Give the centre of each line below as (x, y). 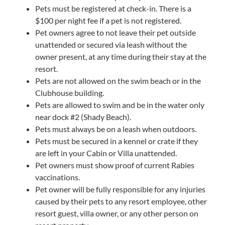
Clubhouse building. (69, 92)
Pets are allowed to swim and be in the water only (120, 104)
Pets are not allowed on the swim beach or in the (118, 80)
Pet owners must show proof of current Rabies (115, 165)
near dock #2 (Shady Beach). (83, 117)
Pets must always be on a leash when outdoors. (116, 129)
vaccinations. (57, 177)
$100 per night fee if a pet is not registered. (108, 20)
